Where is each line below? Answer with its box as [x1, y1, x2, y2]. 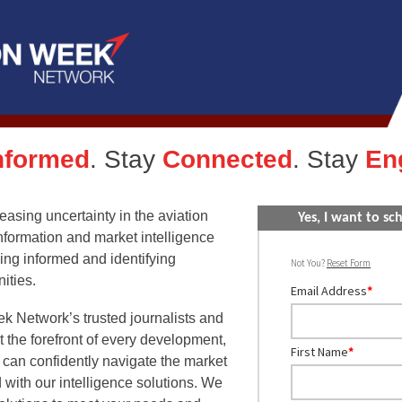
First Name [290, 343, 348, 360]
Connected [162, 144, 293, 173]
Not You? [290, 256, 325, 269]
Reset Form [326, 256, 371, 269]
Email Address [290, 282, 367, 299]
